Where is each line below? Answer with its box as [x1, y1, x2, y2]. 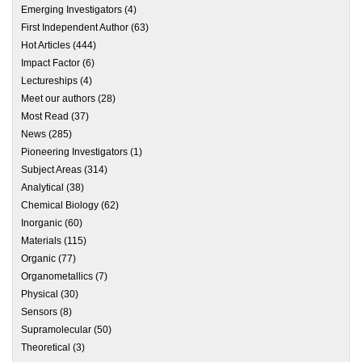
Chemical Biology [21, 200, 99, 212]
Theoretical [21, 341, 70, 353]
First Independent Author [21, 22, 128, 34]
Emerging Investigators [21, 4, 122, 16]
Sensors [21, 305, 57, 318]
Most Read [21, 110, 69, 122]
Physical [21, 288, 58, 300]
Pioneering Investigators [21, 145, 128, 158]
